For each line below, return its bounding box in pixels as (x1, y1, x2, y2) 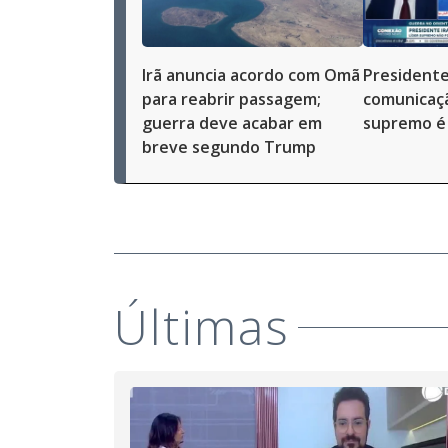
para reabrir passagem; (142, 88, 321, 110)
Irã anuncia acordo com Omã (142, 64, 360, 86)
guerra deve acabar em (142, 112, 322, 134)
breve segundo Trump (142, 136, 316, 158)
